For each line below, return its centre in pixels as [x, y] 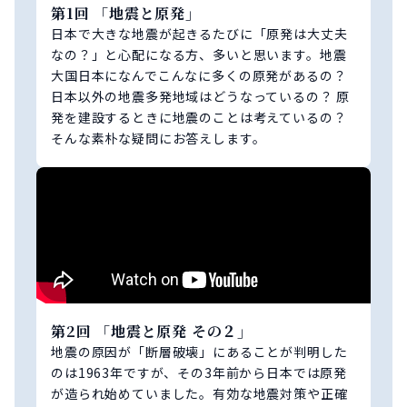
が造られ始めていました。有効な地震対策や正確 [199, 394]
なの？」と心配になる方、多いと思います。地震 [199, 55]
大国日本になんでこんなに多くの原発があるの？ [199, 76]
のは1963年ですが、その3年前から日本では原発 [199, 373]
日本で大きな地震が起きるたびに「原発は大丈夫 [199, 34]
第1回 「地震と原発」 [126, 14]
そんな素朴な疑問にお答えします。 [159, 139]
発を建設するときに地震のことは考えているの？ [199, 118]
